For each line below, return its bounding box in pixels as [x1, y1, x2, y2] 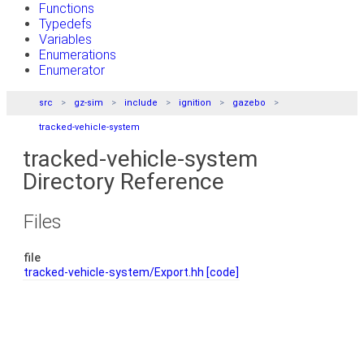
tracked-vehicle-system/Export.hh [24, 266, 204, 279]
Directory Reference [23, 168, 224, 195]
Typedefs [39, 16, 92, 32]
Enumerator [39, 63, 105, 78]
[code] [206, 266, 239, 279]
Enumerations [39, 47, 116, 63]
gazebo [232, 97, 266, 108]
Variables [39, 32, 92, 47]
